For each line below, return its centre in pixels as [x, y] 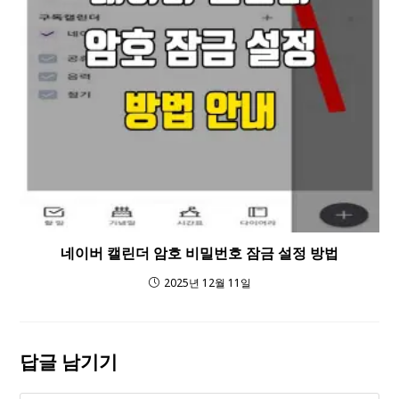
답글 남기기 [69, 361]
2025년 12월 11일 [207, 282]
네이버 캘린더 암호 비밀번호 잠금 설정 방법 [199, 252]
